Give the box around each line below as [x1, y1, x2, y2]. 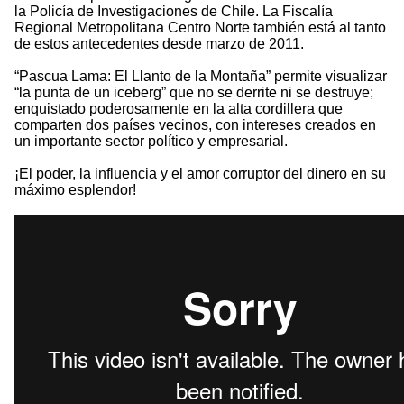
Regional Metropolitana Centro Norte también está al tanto [14, 20, 386, 36]
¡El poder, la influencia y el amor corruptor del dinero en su [14, 166, 386, 182]
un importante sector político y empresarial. [14, 133, 288, 150]
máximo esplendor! [14, 182, 136, 198]
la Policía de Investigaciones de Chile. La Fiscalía [14, 4, 333, 20]
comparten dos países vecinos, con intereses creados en [14, 117, 376, 133]
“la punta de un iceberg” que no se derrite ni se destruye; [14, 85, 373, 101]
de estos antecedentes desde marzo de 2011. [14, 36, 304, 52]
